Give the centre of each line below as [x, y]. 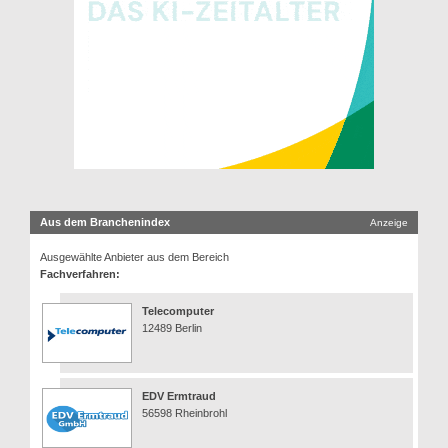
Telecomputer [178, 310]
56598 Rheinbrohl [184, 412]
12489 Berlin [172, 327]
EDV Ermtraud [179, 395]
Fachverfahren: [80, 273]
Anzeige [389, 222]
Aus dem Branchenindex [105, 221]
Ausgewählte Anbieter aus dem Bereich [134, 256]
